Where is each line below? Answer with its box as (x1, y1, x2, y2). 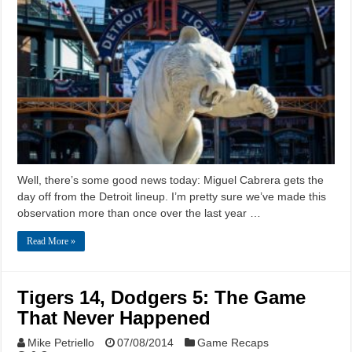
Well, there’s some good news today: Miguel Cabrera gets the (17, 173, 324, 186)
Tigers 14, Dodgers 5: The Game (17, 286, 306, 308)
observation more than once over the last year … (17, 206, 262, 219)
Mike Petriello (27, 335, 95, 349)
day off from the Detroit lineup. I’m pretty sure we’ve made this (17, 189, 327, 203)
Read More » (27, 235, 76, 247)
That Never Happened (17, 306, 211, 328)
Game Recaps (197, 335, 269, 349)
